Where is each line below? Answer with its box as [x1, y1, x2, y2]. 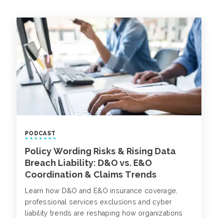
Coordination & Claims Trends [25, 169, 157, 180]
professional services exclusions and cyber [25, 198, 172, 206]
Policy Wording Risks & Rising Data [25, 146, 176, 157]
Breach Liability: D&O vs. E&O [25, 158, 152, 168]
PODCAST [25, 130, 56, 137]
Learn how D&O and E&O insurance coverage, [25, 187, 178, 195]
